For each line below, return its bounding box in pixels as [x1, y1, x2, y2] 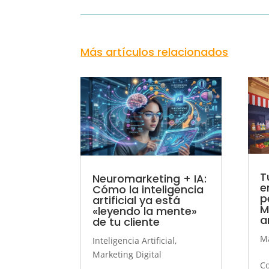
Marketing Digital [92, 249, 162, 261]
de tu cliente [92, 214, 160, 230]
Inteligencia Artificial [92, 235, 175, 247]
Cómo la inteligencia [92, 182, 204, 198]
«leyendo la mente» [92, 204, 198, 219]
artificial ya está [92, 193, 181, 208]
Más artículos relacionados [80, 44, 229, 60]
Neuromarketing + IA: [92, 171, 207, 187]
